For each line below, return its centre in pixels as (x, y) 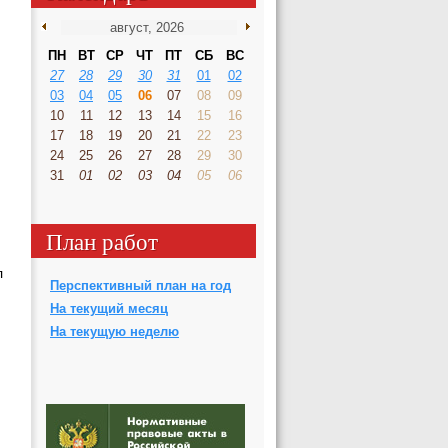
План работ (102, 240)
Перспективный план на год (140, 285)
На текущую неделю (114, 331)
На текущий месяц (109, 308)
